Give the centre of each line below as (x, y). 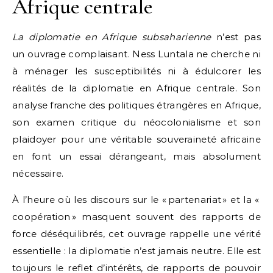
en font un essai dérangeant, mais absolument (136, 156)
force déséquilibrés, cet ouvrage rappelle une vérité (136, 234)
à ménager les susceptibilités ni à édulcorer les (136, 71)
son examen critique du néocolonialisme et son (136, 122)
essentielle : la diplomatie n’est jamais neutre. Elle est (136, 251)
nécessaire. (38, 173)
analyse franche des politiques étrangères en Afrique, (136, 105)
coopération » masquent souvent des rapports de (136, 217)
